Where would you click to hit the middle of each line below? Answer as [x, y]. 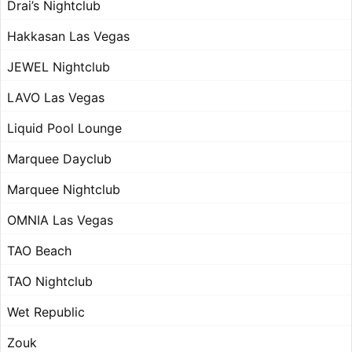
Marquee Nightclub [64, 190]
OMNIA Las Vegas [60, 220]
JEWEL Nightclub [59, 67]
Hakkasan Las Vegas [68, 37]
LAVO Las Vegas [56, 98]
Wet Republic [46, 312]
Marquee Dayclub [59, 159]
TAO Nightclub [50, 282]
